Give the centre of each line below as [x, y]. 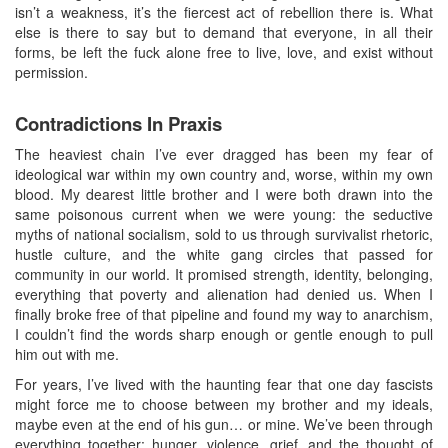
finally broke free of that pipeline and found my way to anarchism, [224, 313]
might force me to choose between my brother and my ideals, [224, 403]
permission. [51, 71]
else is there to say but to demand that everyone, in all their [224, 31]
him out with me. [67, 353]
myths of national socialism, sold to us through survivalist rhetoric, [224, 233]
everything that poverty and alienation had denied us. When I [224, 293]
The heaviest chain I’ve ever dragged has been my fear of [224, 153]
